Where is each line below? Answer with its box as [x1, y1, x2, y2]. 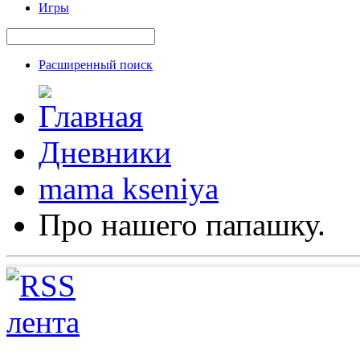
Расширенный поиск [39, 57, 153, 72]
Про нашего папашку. [39, 207, 325, 242]
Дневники [39, 134, 171, 170]
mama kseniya [39, 170, 219, 206]
